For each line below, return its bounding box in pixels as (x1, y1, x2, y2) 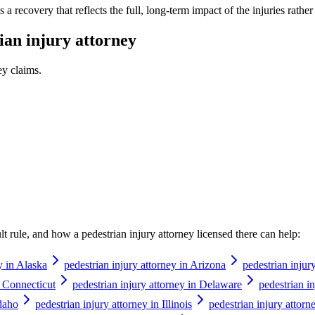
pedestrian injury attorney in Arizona (64, 258, 226, 271)
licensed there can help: (194, 227, 300, 240)
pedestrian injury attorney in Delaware (72, 278, 242, 290)
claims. (8, 64, 41, 77)
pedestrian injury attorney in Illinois (35, 297, 192, 310)
